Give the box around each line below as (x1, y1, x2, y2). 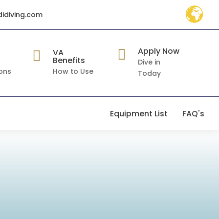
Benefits (53, 55, 86, 66)
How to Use (53, 66, 94, 76)
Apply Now (137, 45, 179, 57)
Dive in (137, 57, 160, 67)
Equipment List (109, 108, 168, 119)
